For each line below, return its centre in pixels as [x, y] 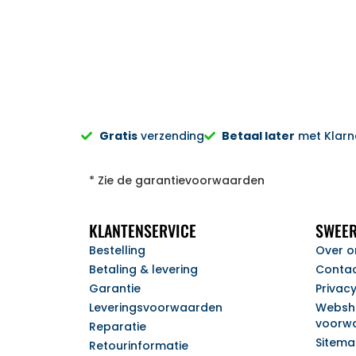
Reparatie [118, 326]
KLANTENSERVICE [143, 230]
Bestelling [117, 250]
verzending [170, 136]
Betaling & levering [143, 269]
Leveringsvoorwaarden [156, 307]
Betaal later [258, 136]
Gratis [118, 136]
